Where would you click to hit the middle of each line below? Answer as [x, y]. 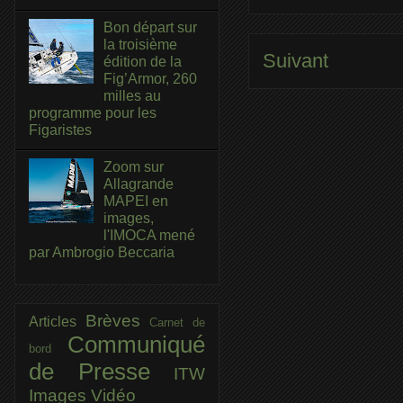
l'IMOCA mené [150, 235]
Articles [57, 321]
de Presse [101, 371]
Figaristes [60, 130]
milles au [133, 96]
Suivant [296, 61]
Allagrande [139, 184]
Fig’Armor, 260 [151, 79]
